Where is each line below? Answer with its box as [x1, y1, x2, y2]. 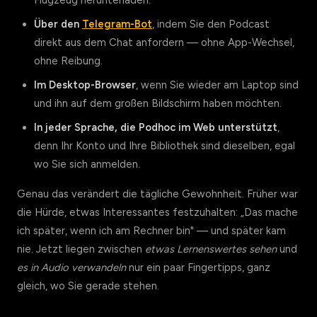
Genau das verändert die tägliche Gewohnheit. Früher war [17, 188, 298, 200]
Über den [34, 18, 82, 30]
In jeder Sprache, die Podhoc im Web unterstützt [34, 121, 277, 134]
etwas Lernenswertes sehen [145, 243, 277, 255]
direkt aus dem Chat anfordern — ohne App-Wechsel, [34, 36, 294, 49]
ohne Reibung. [34, 54, 103, 67]
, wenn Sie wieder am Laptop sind [136, 79, 299, 91]
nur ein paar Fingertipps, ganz [126, 261, 270, 274]
